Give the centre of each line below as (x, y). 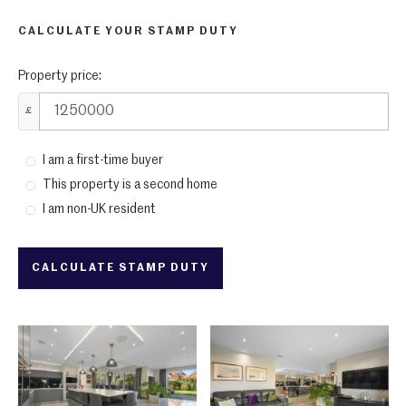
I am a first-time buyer (102, 160)
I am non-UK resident (99, 209)
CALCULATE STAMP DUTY (120, 268)
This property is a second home (130, 184)
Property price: (59, 76)
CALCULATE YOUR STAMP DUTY (128, 31)
